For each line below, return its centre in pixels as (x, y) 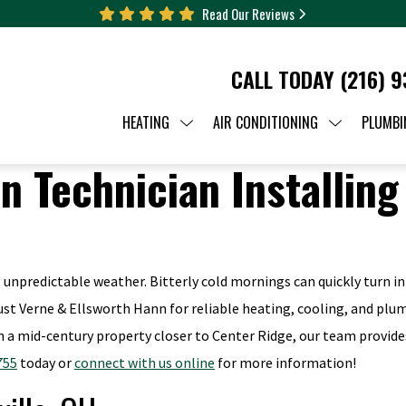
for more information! (285, 362)
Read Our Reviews (248, 14)
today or (46, 362)
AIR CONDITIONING (266, 122)
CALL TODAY (285, 79)
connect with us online (145, 362)
